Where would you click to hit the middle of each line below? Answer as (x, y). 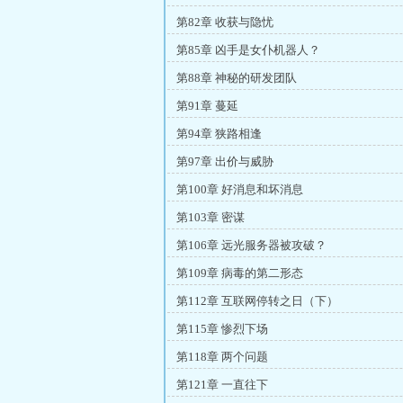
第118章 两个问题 (222, 357)
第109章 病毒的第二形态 (240, 273)
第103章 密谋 (210, 217)
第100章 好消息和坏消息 (240, 189)
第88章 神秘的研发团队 (237, 78)
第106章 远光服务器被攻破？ (251, 245)
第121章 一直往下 (222, 385)
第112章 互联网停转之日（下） (257, 301)
